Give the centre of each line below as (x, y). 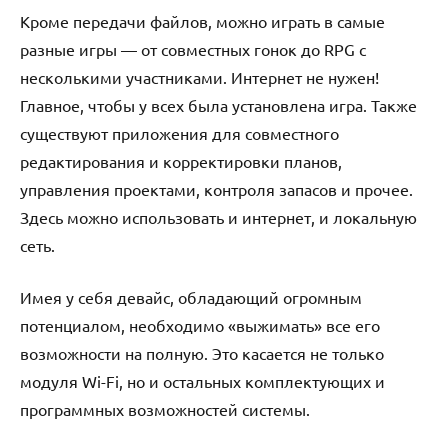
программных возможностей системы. (165, 408)
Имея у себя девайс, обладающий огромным (191, 296)
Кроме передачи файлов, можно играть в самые (202, 20)
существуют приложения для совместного (179, 132)
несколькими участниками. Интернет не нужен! (199, 76)
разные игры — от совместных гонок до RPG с (193, 48)
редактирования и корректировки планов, (181, 160)
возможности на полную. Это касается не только (202, 352)
